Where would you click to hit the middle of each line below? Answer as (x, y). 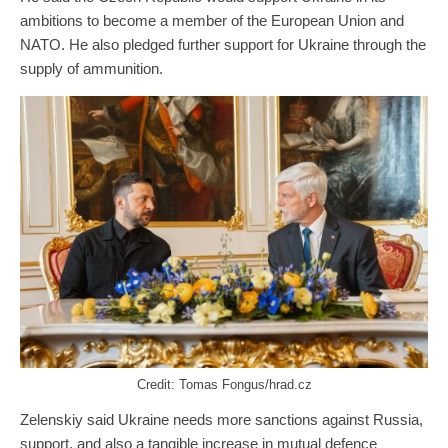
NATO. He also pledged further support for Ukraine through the (223, 44)
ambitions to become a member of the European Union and (212, 20)
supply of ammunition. (91, 68)
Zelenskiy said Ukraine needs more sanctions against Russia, (221, 420)
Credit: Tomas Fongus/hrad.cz (224, 385)
